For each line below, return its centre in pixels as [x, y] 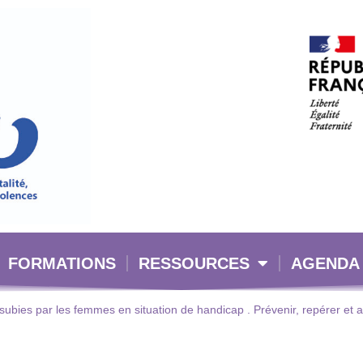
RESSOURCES [194, 264]
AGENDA [325, 264]
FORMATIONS [62, 264]
